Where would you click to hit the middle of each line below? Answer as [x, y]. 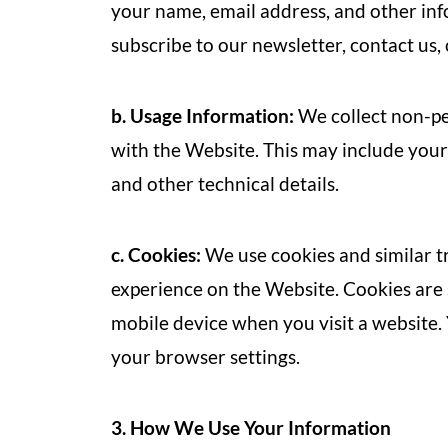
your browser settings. [205, 356]
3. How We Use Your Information [251, 427]
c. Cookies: [156, 254]
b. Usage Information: [202, 115]
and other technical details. [225, 183]
